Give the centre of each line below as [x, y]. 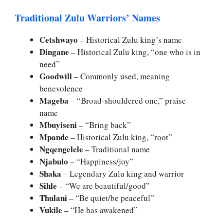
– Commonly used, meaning [121, 76]
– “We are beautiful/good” [103, 185]
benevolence [61, 88]
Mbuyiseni [58, 125]
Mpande [54, 137]
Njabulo [54, 161]
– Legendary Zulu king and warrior [123, 173]
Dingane [54, 52]
